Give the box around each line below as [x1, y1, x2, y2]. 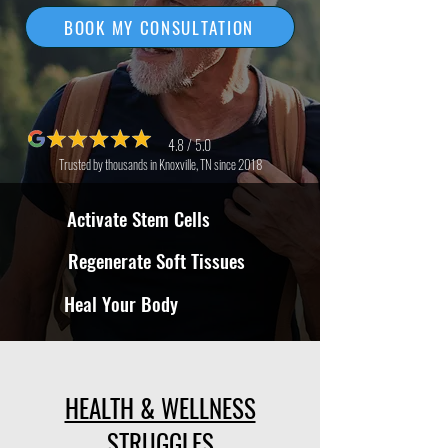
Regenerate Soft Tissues [68, 246, 245, 274]
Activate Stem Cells [67, 204, 210, 232]
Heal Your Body [64, 289, 178, 317]
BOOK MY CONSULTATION [64, 14, 254, 40]
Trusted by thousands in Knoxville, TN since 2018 [58, 154, 262, 174]
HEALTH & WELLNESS [64, 389, 256, 426]
